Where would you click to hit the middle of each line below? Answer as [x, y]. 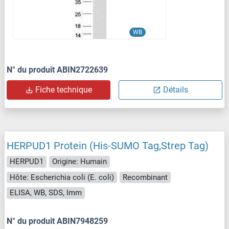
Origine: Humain [79, 162]
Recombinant [145, 177]
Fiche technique [64, 90]
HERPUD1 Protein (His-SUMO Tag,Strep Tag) [108, 146]
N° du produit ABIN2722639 [57, 70]
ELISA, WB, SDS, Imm [46, 193]
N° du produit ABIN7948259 [57, 221]
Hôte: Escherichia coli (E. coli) [62, 177]
